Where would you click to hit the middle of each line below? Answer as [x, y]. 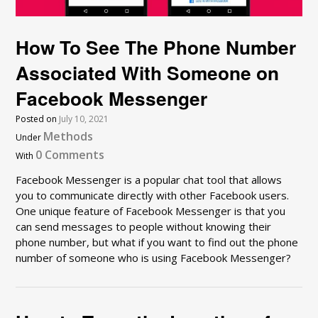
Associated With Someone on [148, 73]
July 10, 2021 [84, 119]
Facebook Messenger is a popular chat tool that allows [149, 180]
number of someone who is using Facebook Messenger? [154, 258]
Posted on [38, 119]
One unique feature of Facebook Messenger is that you [151, 211]
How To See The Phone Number [156, 47]
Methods [68, 137]
